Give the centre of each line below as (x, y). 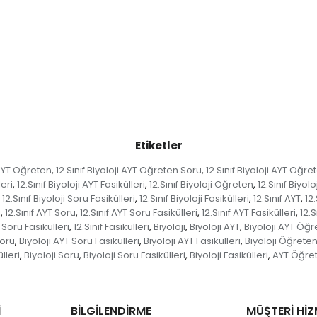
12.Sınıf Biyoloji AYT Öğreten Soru (129, 170)
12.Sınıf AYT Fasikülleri (248, 213)
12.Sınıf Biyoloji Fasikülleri (194, 198)
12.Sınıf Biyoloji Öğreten (201, 184)
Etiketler (158, 145)
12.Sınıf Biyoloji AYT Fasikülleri (81, 184)
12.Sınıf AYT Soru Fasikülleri (138, 213)
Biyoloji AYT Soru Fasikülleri (79, 241)
